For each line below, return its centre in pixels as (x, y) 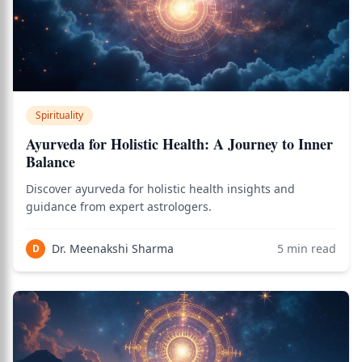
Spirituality (59, 115)
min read (310, 248)
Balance (51, 162)
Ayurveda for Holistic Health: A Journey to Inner (179, 144)
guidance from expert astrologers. (119, 206)
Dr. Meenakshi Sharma (113, 248)
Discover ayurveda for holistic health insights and (160, 189)
